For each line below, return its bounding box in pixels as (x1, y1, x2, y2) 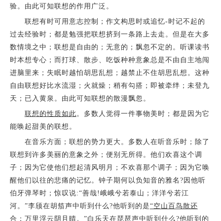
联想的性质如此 (24, 110, 76, 118)
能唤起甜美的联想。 (9, 123, 76, 131)
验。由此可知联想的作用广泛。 (9, 2, 113, 10)
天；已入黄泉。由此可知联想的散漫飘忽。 (9, 95, 150, 103)
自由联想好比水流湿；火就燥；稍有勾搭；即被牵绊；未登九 (9, 82, 210, 90)
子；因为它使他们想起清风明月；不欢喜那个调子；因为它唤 (9, 164, 210, 172)
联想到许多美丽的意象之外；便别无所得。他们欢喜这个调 (9, 151, 202, 159)
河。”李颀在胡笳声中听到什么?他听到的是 (9, 202, 150, 210)
